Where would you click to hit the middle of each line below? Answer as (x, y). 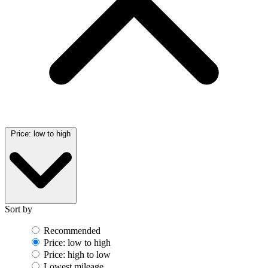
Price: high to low (77, 255)
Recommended (72, 231)
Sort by (19, 209)
